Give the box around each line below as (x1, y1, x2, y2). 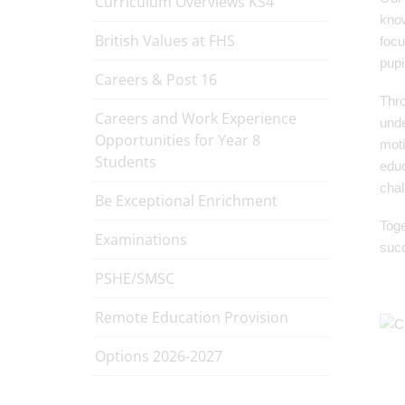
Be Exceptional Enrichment (95, 191, 278, 211)
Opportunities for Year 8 (95, 130, 260, 150)
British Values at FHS (95, 31, 235, 51)
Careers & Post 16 (95, 70, 217, 89)
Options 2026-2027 (95, 346, 222, 366)
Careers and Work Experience (95, 108, 297, 128)
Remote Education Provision (95, 307, 288, 327)
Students (95, 152, 156, 172)
